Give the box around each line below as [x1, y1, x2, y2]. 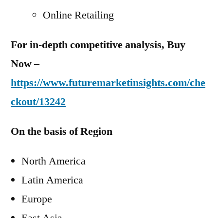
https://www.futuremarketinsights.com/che [11, 76, 205, 90]
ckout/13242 [11, 95, 66, 109]
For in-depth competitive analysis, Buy [11, 38, 185, 52]
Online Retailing [43, 8, 114, 22]
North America [21, 154, 86, 168]
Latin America [21, 173, 83, 187]
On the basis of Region [11, 125, 112, 138]
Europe [21, 192, 52, 206]
